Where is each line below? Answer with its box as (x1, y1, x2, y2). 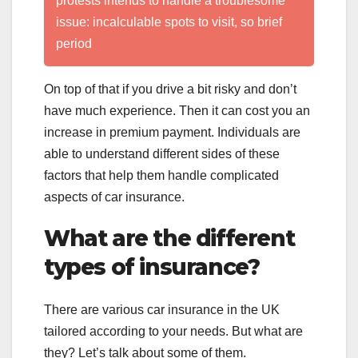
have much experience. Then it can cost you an (44, 103, 310, 117)
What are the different (44, 224, 295, 252)
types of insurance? (44, 253, 260, 280)
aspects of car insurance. (44, 189, 185, 204)
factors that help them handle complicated (44, 168, 279, 182)
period (56, 36, 92, 50)
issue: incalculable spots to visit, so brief (56, 14, 282, 29)
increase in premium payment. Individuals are (44, 125, 300, 139)
